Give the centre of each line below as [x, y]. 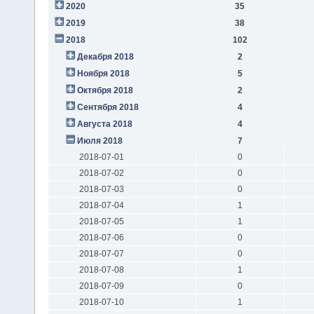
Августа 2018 [104, 124]
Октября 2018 [105, 90]
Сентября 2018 [108, 107]
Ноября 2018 [103, 73]
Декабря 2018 [105, 56]
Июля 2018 [100, 141]
